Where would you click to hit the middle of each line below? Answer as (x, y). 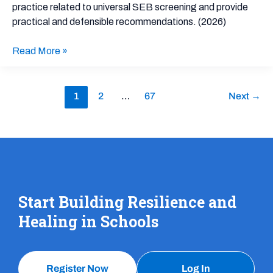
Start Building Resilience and (127, 202)
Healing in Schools (88, 222)
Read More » (40, 51)
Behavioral (34, 12)
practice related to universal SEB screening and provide (130, 7)
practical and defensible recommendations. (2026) (119, 21)
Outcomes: (36, 26)
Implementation (45, 55)
